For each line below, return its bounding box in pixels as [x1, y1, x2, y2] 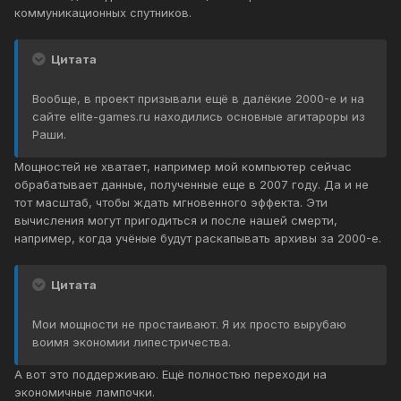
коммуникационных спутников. [14, 5, 192, 21]
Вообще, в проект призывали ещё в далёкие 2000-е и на [32, 91, 364, 107]
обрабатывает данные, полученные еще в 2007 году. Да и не [14, 177, 369, 192]
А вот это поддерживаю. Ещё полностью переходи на [14, 367, 327, 382]
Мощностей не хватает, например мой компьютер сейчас [14, 159, 352, 175]
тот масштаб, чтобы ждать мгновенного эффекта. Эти [14, 195, 328, 210]
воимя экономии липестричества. [32, 335, 231, 350]
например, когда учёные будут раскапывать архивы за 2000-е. [14, 231, 381, 246]
